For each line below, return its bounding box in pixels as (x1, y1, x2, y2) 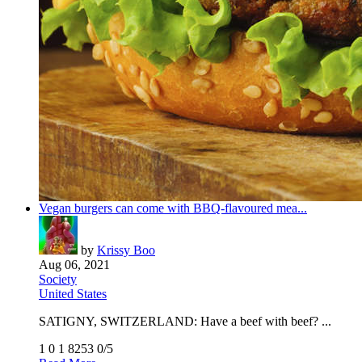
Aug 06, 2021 (39, 257, 110, 271)
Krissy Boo (97, 242, 155, 257)
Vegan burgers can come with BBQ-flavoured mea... (39, 200, 307, 215)
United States (39, 286, 107, 301)
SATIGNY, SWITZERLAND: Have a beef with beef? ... (39, 314, 331, 328)
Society (39, 271, 77, 286)
